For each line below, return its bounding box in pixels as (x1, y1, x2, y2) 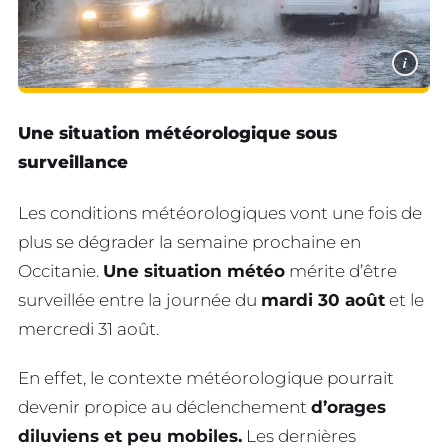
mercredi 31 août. (18, 319, 159, 340)
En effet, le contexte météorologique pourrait (18, 368, 394, 389)
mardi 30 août (261, 290, 385, 311)
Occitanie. (18, 261, 103, 282)
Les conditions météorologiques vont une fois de (18, 203, 422, 224)
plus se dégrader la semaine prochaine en (18, 232, 361, 253)
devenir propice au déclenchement (18, 397, 311, 418)
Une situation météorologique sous (18, 122, 337, 143)
